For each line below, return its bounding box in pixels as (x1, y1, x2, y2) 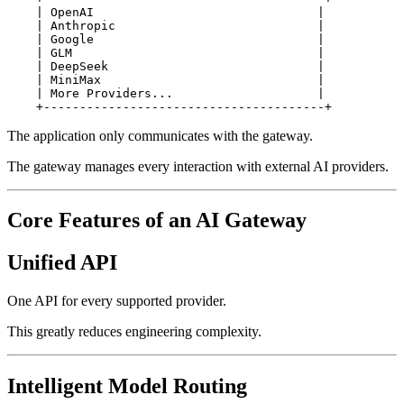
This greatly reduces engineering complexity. (7, 324, 262, 340)
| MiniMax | (7, 72, 325, 87)
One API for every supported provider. (7, 293, 226, 309)
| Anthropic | (7, 18, 325, 32)
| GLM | (7, 45, 325, 60)
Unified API (7, 251, 117, 275)
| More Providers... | (7, 86, 325, 100)
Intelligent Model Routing (7, 374, 247, 399)
